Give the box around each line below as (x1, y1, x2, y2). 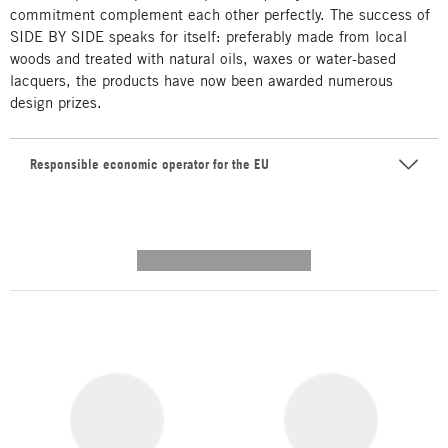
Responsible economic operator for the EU (30, 155, 269, 173)
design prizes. (10, 93, 102, 111)
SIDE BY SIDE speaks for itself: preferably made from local (10, 27, 407, 45)
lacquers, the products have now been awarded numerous (10, 71, 393, 89)
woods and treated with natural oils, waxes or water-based (10, 49, 396, 67)
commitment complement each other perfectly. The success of (10, 5, 430, 23)
